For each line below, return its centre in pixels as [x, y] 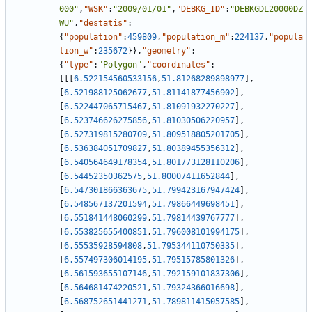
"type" [79, 65]
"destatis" [103, 23]
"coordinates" [179, 65]
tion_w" [76, 51]
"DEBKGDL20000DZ [266, 9]
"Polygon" [120, 65]
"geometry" [166, 51]
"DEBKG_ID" [201, 9]
